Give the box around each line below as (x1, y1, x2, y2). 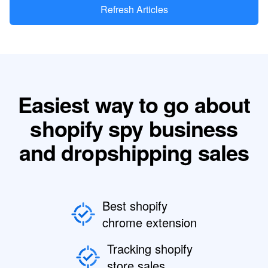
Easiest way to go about (17, 89, 251, 120)
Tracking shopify (106, 240, 193, 258)
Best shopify (102, 197, 167, 215)
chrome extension (102, 214, 197, 232)
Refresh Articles (100, 2, 168, 17)
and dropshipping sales (19, 136, 249, 168)
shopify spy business (30, 112, 238, 144)
